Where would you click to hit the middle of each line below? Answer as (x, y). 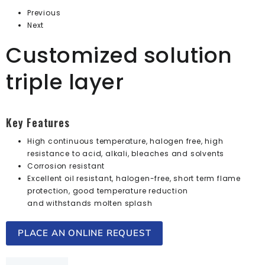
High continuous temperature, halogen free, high (125, 141)
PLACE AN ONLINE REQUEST (85, 232)
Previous (44, 12)
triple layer (65, 82)
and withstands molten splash (90, 203)
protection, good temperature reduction (108, 190)
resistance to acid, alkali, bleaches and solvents (126, 153)
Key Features (38, 122)
